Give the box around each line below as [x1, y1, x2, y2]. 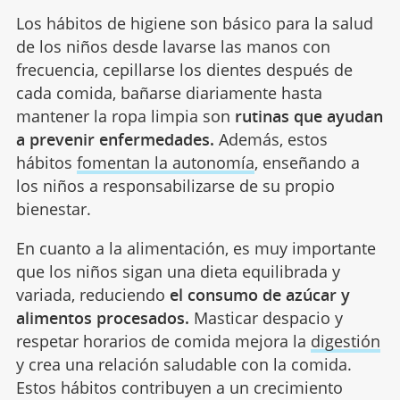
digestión [310, 330, 380, 353]
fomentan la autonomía [76, 152, 254, 174]
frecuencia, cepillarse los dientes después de [15, 59, 353, 81]
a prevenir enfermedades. [15, 129, 214, 151]
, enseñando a [254, 152, 360, 174]
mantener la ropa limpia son [15, 105, 235, 128]
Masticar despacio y [188, 307, 343, 329]
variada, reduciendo [15, 284, 170, 306]
